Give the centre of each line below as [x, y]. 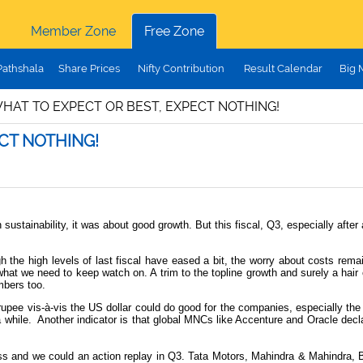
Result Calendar [283, 68]
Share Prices [89, 68]
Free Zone [174, 31]
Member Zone [73, 31]
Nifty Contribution [181, 68]
